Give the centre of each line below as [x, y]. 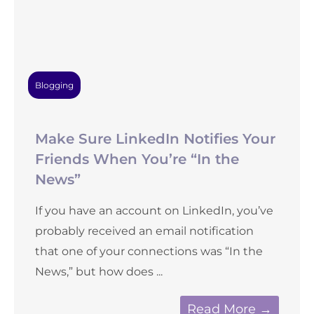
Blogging [54, 85]
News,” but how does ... [99, 272]
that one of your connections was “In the [149, 251]
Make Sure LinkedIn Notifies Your [155, 139]
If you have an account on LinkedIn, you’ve [154, 211]
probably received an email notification [144, 231]
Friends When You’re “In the [137, 159]
